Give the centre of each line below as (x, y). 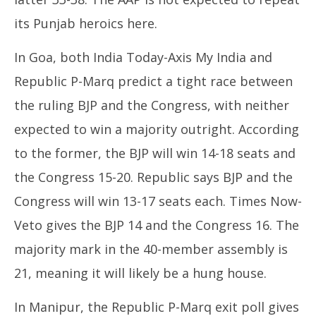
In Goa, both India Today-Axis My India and (143, 57)
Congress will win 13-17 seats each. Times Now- (158, 201)
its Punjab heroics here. (86, 23)
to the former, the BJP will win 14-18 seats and (155, 153)
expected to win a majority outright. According (157, 129)
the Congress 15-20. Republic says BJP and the (153, 177)
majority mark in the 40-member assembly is (151, 249)
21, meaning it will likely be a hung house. (140, 273)
